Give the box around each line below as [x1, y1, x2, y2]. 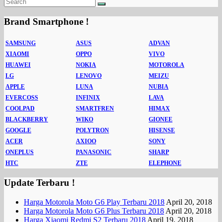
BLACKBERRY [5, 115, 48, 123]
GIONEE [149, 115, 172, 123]
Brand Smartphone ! [4, 16, 89, 27]
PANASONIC [76, 148, 111, 156]
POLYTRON [76, 126, 109, 134]
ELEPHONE [149, 159, 181, 166]
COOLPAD [5, 105, 35, 112]
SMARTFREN [76, 105, 114, 112]
